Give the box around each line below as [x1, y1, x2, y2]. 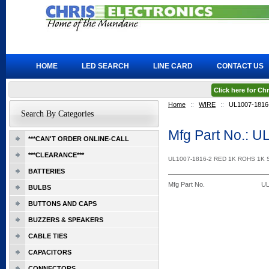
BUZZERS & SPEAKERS [28, 216, 103, 223]
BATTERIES [28, 168, 65, 175]
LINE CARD [153, 62, 193, 70]
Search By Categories [21, 109, 94, 118]
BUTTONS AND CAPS [28, 200, 97, 207]
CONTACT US [217, 62, 264, 70]
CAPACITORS [28, 249, 71, 256]
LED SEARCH [82, 62, 129, 70]
